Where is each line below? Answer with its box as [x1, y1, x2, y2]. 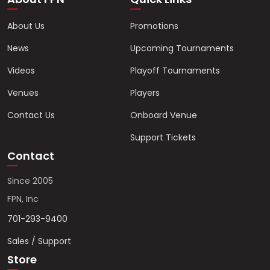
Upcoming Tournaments [130, 42, 234, 54]
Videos [7, 64, 35, 77]
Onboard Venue [130, 109, 197, 121]
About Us [7, 20, 45, 32]
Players [130, 87, 160, 99]
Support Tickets [130, 131, 196, 143]
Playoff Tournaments [130, 64, 220, 77]
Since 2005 [7, 175, 53, 187]
